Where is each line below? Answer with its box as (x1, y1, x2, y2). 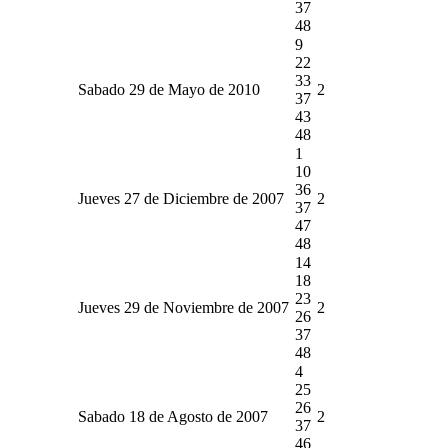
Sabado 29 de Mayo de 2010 (78, 80, 260, 98)
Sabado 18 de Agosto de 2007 (78, 407, 268, 425)
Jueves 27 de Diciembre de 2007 (78, 189, 284, 207)
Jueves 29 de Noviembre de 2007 (78, 298, 289, 316)
